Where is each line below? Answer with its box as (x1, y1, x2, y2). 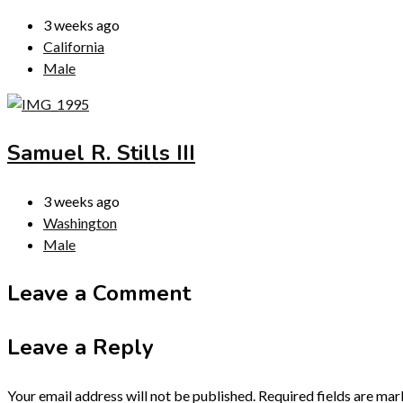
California (43, 37, 104, 55)
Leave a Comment (7, 278, 191, 308)
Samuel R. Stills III (7, 138, 195, 167)
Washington (43, 213, 117, 231)
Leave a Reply (7, 332, 154, 362)
